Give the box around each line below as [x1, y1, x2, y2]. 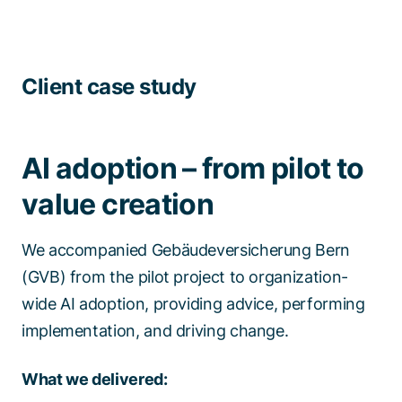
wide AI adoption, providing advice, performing [22, 294, 365, 313]
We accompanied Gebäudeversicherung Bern [22, 240, 350, 259]
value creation [22, 187, 214, 222]
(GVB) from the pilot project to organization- [22, 267, 348, 286]
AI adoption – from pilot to [22, 151, 364, 186]
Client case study [22, 74, 197, 100]
